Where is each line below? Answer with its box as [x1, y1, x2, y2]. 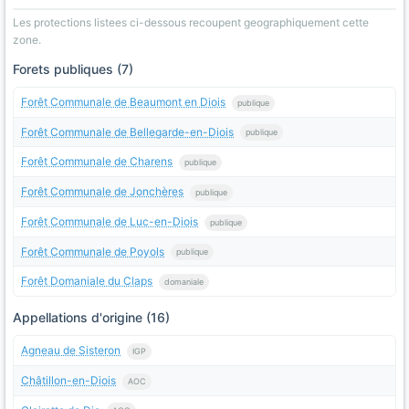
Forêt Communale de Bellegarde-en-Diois [21, 124, 234, 139]
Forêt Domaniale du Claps [21, 274, 152, 288]
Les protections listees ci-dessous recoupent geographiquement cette [13, 16, 369, 29]
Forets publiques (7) [13, 61, 133, 77]
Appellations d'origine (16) [13, 309, 170, 326]
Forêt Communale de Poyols [21, 244, 164, 258]
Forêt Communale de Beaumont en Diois [21, 95, 225, 109]
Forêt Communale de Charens [21, 154, 173, 169]
